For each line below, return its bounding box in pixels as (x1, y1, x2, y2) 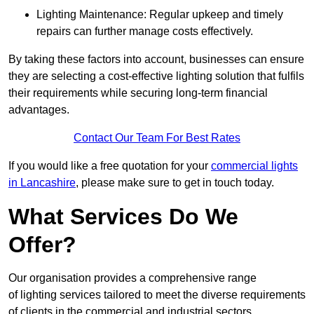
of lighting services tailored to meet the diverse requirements (8, 289, 306, 301)
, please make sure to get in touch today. (76, 177, 274, 189)
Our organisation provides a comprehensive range (8, 272, 257, 285)
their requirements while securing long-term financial (8, 87, 268, 100)
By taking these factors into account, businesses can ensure (8, 53, 304, 66)
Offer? (8, 232, 76, 258)
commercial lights (211, 160, 298, 172)
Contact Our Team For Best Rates (74, 132, 240, 144)
